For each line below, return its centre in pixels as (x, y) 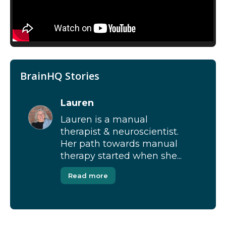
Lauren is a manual (104, 120)
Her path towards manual (119, 144)
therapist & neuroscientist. (120, 132)
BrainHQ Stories (60, 76)
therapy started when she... (121, 156)
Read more (88, 176)
